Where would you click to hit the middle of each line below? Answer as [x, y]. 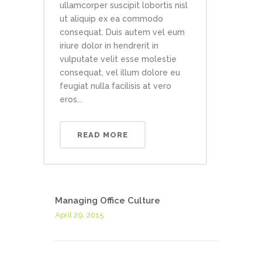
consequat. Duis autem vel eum [122, 32]
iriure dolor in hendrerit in [109, 46]
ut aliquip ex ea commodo [111, 19]
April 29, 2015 [80, 215]
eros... [71, 100]
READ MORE [103, 135]
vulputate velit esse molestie [118, 59]
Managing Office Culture [108, 201]
